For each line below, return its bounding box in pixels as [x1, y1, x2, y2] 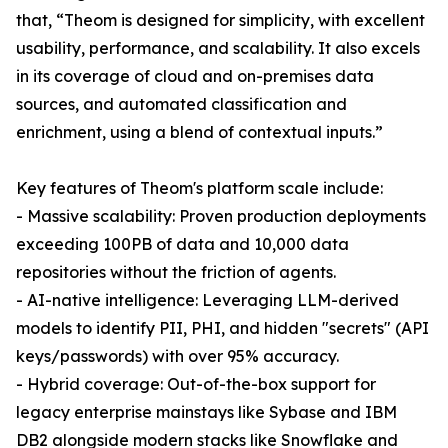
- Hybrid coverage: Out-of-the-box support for [16, 374, 376, 395]
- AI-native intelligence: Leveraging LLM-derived [16, 290, 399, 311]
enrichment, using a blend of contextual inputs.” [16, 122, 383, 143]
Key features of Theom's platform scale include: [16, 178, 383, 199]
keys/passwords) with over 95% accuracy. [16, 346, 339, 367]
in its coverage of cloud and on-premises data [16, 66, 374, 87]
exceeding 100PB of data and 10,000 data [16, 234, 349, 255]
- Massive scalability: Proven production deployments [16, 206, 426, 227]
